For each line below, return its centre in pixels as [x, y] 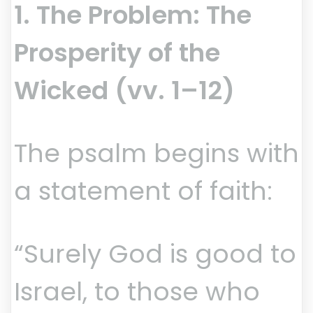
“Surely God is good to [155, 254]
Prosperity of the [117, 53]
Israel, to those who [137, 292]
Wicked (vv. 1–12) [124, 91]
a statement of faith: [143, 191]
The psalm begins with [156, 154]
